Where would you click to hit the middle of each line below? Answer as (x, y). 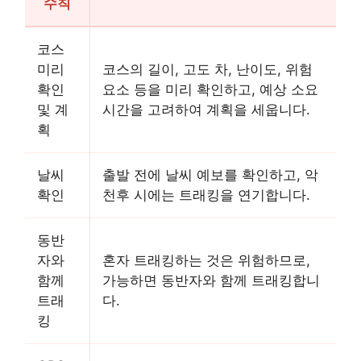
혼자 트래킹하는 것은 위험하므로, (206, 260)
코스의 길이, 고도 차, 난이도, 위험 (207, 69)
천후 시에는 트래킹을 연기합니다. (206, 195)
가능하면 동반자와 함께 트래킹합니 (211, 280)
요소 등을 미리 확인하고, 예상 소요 (210, 89)
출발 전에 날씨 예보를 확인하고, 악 (210, 174)
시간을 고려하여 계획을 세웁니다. (206, 109)
